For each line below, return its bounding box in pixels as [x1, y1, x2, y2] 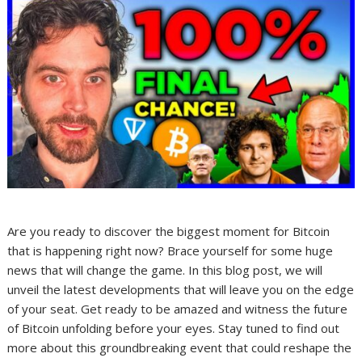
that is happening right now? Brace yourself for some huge [7, 242, 334, 259]
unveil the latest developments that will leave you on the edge [7, 281, 355, 298]
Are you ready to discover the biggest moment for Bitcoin [7, 223, 330, 240]
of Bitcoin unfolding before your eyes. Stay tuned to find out [7, 320, 340, 337]
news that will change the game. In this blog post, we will [7, 262, 323, 279]
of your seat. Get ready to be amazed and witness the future [7, 301, 348, 318]
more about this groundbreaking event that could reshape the [7, 339, 352, 356]
